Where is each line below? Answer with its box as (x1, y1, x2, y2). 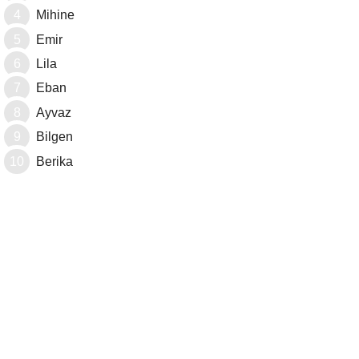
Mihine (36, 8, 75, 22)
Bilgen (36, 130, 73, 144)
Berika (36, 154, 73, 168)
